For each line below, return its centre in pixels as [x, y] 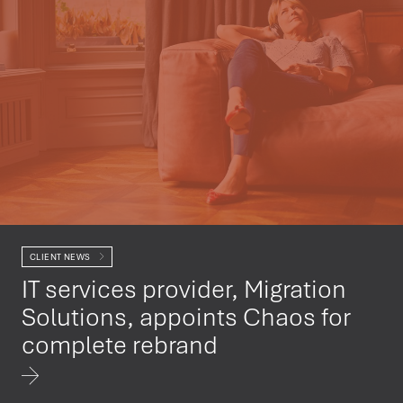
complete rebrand [120, 344]
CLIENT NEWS [61, 257]
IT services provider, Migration [184, 288]
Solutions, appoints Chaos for [186, 316]
